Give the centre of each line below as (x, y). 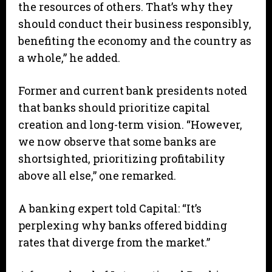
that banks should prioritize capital (114, 108)
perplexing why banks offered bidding (123, 226)
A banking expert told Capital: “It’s (110, 209)
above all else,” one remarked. (97, 176)
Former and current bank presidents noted (133, 91)
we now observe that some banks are (117, 142)
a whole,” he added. (69, 58)
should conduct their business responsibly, (135, 24)
